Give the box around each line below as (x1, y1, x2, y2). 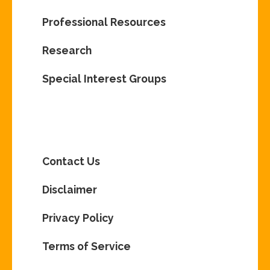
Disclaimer (42, 183, 98, 196)
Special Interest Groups (42, 72, 167, 86)
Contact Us (42, 155, 101, 168)
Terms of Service (42, 240, 131, 253)
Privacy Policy (42, 212, 115, 225)
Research (42, 44, 92, 57)
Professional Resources (42, 16, 166, 29)
